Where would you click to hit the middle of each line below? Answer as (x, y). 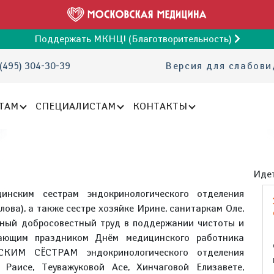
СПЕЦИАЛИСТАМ (76, 106)
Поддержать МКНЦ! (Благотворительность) (134, 39)
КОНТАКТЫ (160, 106)
